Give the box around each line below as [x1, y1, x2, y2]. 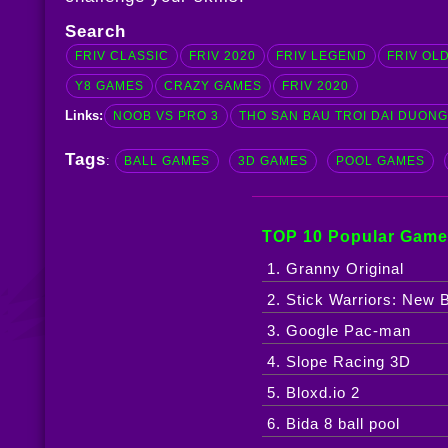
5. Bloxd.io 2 [266, 384, 360, 402]
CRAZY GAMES [163, 80, 262, 93]
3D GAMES [237, 155, 308, 168]
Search [64, 22, 126, 42]
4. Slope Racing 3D [266, 353, 411, 371]
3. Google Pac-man [266, 322, 411, 340]
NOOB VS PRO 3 [112, 110, 219, 123]
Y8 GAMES [74, 80, 144, 93]
